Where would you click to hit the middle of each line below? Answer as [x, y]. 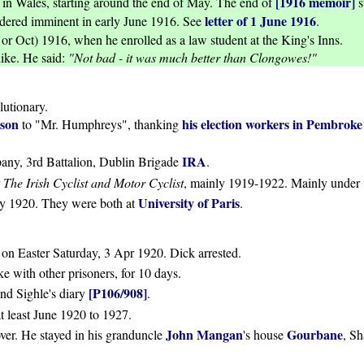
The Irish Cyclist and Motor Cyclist [93, 183]
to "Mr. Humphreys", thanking [100, 124]
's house [265, 335]
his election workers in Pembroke [272, 124]
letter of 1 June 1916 [260, 21]
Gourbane [315, 335]
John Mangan [204, 335]
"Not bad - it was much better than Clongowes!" [193, 58]
